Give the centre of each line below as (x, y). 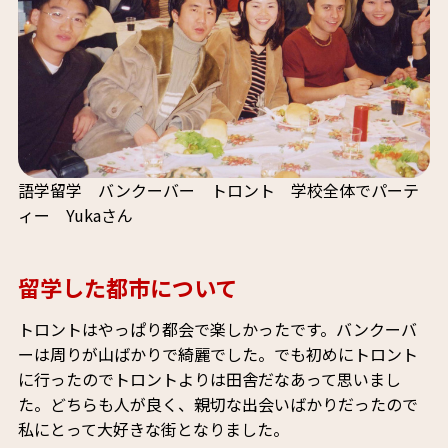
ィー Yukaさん (75, 214)
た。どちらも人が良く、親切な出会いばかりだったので (217, 403)
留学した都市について (127, 286)
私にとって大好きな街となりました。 (153, 428)
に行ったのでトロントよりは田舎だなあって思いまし (209, 378)
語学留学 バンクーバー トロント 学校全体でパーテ (218, 189)
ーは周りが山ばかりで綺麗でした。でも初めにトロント (217, 353)
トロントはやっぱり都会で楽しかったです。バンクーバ (217, 328)
